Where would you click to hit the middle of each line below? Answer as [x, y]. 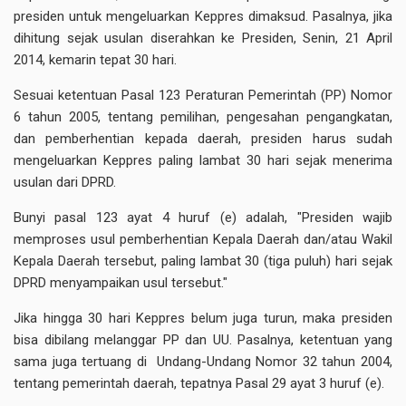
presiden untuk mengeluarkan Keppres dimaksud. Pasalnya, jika [203, 16]
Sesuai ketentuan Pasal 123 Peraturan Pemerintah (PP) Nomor [203, 95]
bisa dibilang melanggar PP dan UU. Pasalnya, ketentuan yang [203, 340]
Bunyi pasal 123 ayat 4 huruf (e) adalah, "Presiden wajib [203, 217]
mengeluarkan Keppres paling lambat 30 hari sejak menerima [203, 160]
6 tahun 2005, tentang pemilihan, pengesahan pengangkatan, [203, 117]
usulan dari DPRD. [65, 182]
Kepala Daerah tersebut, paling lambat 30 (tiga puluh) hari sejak [203, 261]
